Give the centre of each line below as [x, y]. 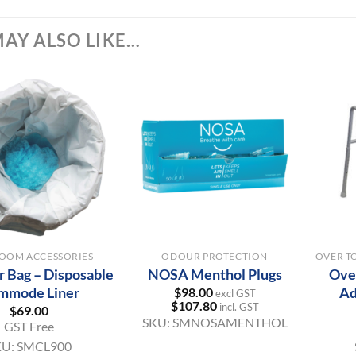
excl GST [235, 294]
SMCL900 [44, 346]
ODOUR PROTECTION [215, 256]
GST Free [29, 327]
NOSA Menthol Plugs [215, 274]
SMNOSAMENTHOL [230, 323]
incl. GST [239, 306]
